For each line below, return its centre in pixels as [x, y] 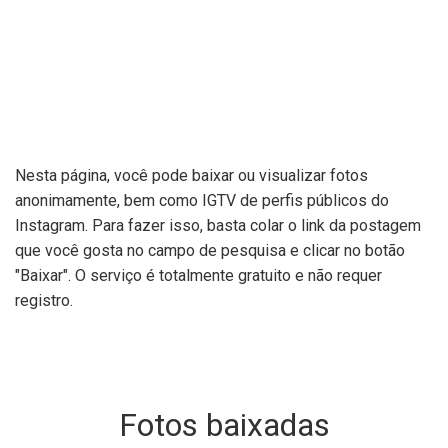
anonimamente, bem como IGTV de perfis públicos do [202, 201]
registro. [44, 301]
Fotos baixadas [224, 425]
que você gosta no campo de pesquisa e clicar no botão [210, 251]
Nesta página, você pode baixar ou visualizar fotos [191, 176]
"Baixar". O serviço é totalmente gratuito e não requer [198, 276]
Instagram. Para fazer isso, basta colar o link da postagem [218, 226]
